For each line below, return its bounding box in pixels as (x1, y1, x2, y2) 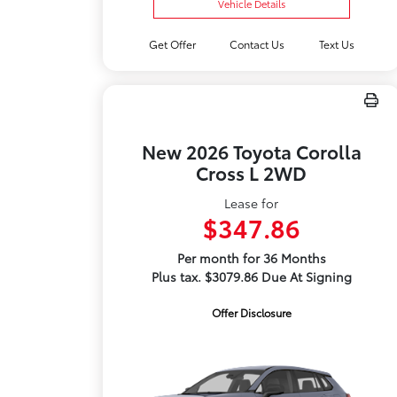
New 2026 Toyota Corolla (141, 138, 362, 164)
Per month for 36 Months (176, 249, 326, 267)
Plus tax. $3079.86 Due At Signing (151, 268, 352, 285)
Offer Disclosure (211, 305, 292, 320)
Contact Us (230, 36, 285, 51)
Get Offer (149, 36, 197, 51)
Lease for (224, 194, 279, 212)
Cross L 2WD (196, 160, 307, 185)
